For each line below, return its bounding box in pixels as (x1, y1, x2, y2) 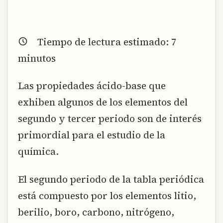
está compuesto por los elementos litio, (18, 189, 196, 202)
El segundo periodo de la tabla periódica (18, 172, 204, 186)
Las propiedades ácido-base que (18, 79, 166, 93)
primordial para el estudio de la (18, 128, 165, 142)
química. (18, 145, 59, 158)
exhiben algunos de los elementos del (18, 96, 188, 109)
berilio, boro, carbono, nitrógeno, (18, 205, 174, 219)
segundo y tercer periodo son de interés (18, 112, 202, 125)
